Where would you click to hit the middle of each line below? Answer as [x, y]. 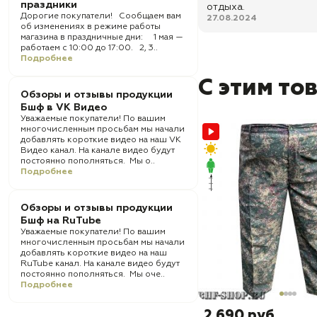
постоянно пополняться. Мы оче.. [93, 275]
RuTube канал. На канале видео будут [100, 264]
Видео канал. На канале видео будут [98, 151]
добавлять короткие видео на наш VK [101, 140]
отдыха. [226, 7]
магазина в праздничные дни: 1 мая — [102, 38]
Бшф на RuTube [61, 221]
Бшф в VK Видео [64, 108]
